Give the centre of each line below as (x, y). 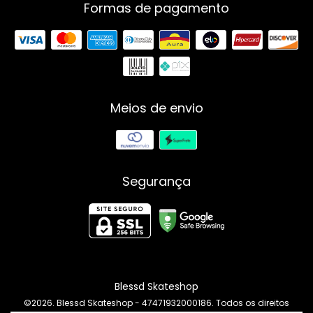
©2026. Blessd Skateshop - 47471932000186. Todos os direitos (156, 303)
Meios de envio (156, 108)
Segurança (156, 182)
